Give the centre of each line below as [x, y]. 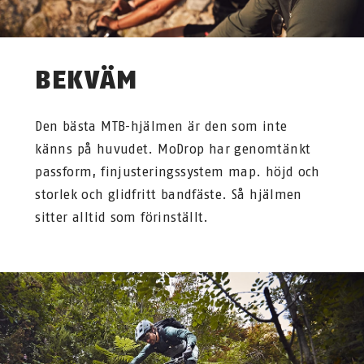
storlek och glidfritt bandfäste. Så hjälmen [169, 194]
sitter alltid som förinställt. [122, 217]
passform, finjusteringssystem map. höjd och [178, 171]
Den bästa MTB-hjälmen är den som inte [161, 126]
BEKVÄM [87, 79]
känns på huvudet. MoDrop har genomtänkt [173, 149]
